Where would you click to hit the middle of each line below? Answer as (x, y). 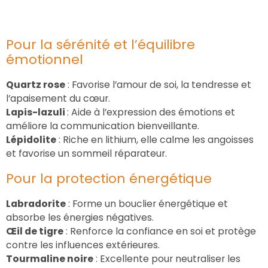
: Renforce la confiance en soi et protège (160, 231)
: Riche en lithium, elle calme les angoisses (155, 139)
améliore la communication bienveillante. (103, 126)
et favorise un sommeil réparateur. (86, 153)
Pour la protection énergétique (109, 178)
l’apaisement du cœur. (58, 98)
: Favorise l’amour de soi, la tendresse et (158, 84)
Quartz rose (36, 84)
